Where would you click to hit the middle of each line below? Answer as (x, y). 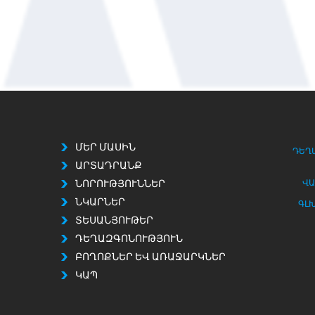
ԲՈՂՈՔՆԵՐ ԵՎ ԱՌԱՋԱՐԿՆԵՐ (150, 258)
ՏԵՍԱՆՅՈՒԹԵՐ (114, 221)
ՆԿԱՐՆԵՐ (100, 203)
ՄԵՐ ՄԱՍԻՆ (105, 148)
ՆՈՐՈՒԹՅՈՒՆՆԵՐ (120, 185)
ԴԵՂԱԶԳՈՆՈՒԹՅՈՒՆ (129, 240)
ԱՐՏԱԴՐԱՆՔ (109, 167)
